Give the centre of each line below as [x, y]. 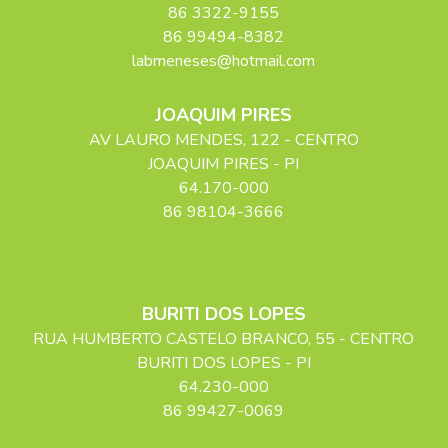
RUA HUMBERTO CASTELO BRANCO [171, 339]
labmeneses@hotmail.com [224, 61]
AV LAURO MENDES [165, 140]
